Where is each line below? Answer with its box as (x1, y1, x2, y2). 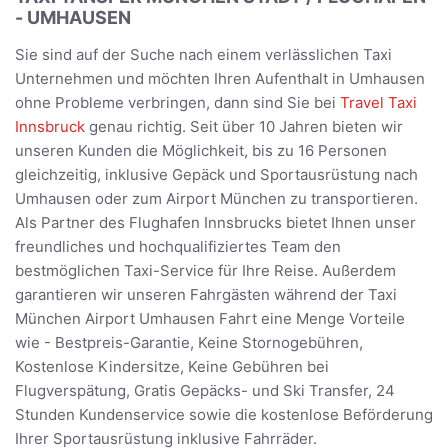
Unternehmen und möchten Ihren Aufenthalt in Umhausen (15, 69, 425, 89)
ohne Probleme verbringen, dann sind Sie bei (15, 93, 340, 113)
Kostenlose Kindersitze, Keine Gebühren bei (15, 357, 329, 377)
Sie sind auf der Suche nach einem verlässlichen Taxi (15, 45, 392, 65)
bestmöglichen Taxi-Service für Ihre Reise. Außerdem (15, 261, 396, 281)
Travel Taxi (340, 93, 417, 113)
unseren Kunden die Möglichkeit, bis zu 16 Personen (15, 141, 387, 161)
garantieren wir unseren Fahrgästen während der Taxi (15, 285, 397, 305)
